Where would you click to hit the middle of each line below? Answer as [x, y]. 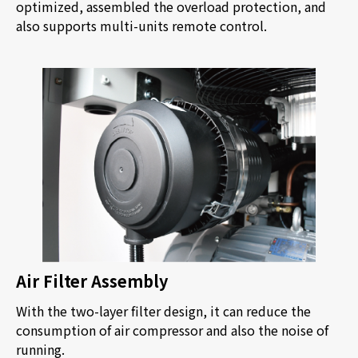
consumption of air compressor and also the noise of [172, 330]
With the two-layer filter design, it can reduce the [163, 310]
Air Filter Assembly [92, 281]
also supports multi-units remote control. [141, 26]
